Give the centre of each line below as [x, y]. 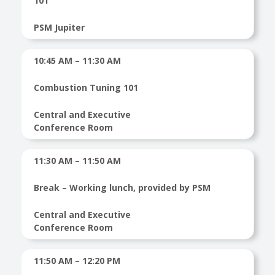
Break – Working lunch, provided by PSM [122, 188]
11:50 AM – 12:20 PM [77, 261]
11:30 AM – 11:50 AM [77, 161]
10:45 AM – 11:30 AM [77, 60]
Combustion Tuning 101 [86, 87]
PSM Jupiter [59, 27]
